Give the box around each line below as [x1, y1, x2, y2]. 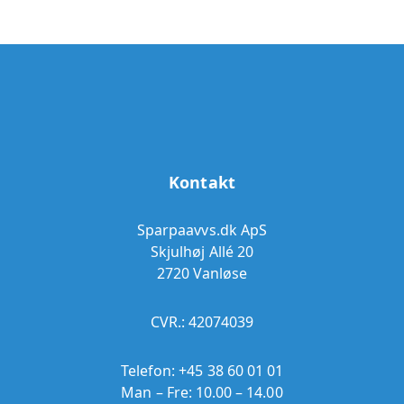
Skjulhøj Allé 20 [151, 242, 253, 262]
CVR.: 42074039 [150, 312, 254, 333]
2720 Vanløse [156, 263, 248, 284]
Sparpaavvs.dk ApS [137, 220, 267, 241]
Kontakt [169, 171, 235, 194]
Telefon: [120, 361, 179, 381]
